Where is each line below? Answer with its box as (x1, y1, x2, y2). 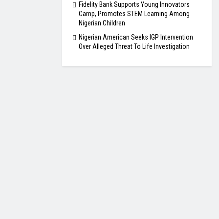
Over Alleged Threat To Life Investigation (79, 43, 190, 51)
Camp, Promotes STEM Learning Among (79, 10, 190, 18)
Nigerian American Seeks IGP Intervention (79, 33, 193, 42)
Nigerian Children (79, 19, 125, 27)
